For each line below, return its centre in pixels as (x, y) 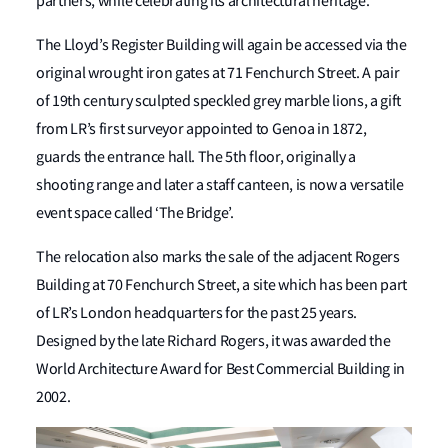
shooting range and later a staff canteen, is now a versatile (220, 185)
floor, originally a (301, 157)
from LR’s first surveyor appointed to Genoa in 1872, (201, 129)
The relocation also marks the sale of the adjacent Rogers (218, 257)
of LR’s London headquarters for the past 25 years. (196, 313)
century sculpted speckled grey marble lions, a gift (241, 101)
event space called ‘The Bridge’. (136, 213)
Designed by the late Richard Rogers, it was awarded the (213, 341)
